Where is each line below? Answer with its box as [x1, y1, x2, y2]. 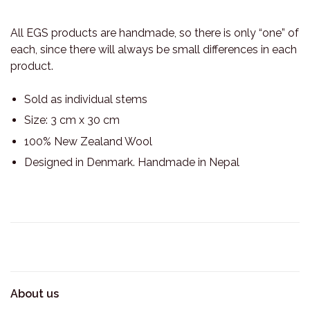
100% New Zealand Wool [24, 134, 152, 148]
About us [10, 287, 59, 301]
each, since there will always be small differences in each [10, 43, 297, 56]
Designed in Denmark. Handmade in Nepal [24, 156, 239, 170]
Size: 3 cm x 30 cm [24, 113, 120, 127]
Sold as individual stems [24, 93, 147, 106]
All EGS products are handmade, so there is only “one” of [10, 26, 299, 39]
